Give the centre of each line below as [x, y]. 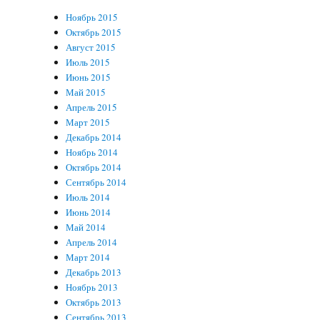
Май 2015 [86, 92]
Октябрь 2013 [94, 302]
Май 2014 [86, 227]
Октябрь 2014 [94, 167]
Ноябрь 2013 [92, 287]
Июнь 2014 [89, 212]
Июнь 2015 [89, 77]
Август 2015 [91, 47]
